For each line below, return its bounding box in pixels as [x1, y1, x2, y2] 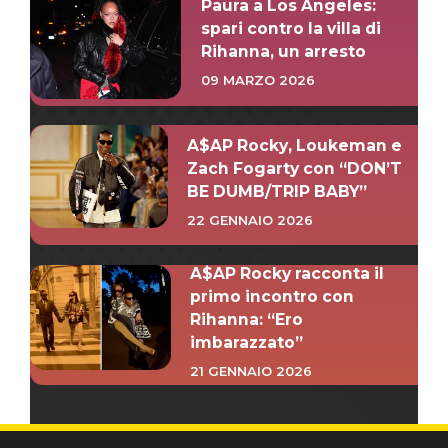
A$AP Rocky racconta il [190, 263, 385, 283]
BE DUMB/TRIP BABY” [187, 181, 368, 201]
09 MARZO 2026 [200, 72, 315, 89]
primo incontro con [190, 286, 355, 306]
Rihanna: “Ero [190, 309, 304, 329]
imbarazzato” [190, 332, 304, 352]
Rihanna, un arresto [200, 42, 366, 62]
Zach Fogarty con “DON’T [187, 158, 403, 178]
